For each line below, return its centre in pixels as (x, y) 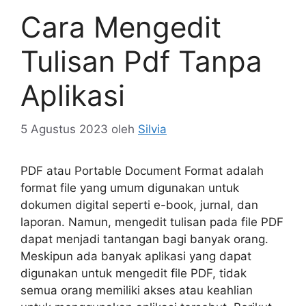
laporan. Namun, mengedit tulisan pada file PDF (152, 222)
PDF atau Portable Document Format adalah (142, 170)
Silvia (152, 129)
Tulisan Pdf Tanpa (141, 61)
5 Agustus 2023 (64, 129)
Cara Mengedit (121, 27)
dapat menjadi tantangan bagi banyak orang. (144, 239)
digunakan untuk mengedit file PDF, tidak (134, 273)
